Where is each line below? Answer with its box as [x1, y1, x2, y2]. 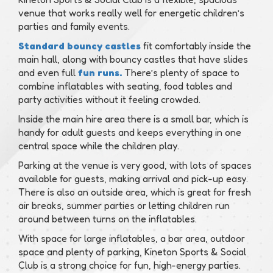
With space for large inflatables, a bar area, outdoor [18, 232, 245, 245]
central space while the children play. [18, 140, 179, 152]
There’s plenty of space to [122, 66, 239, 79]
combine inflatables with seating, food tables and [18, 80, 232, 93]
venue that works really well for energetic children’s [18, 7, 244, 19]
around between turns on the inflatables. [18, 213, 197, 225]
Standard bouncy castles [18, 40, 141, 52]
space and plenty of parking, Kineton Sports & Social [18, 246, 246, 258]
